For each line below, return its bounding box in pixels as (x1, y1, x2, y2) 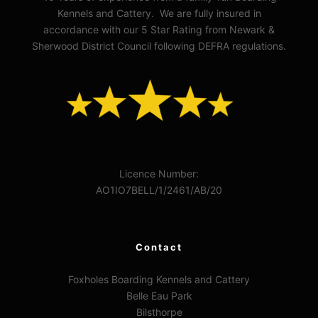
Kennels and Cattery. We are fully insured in (57, 7, 261, 19)
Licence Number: (119, 168, 199, 180)
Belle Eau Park (126, 290, 192, 302)
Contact (136, 241, 182, 253)
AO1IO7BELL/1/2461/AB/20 (96, 184, 222, 196)
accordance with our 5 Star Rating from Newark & (43, 23, 275, 35)
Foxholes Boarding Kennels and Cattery (68, 273, 250, 285)
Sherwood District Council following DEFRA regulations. (32, 40, 286, 52)
